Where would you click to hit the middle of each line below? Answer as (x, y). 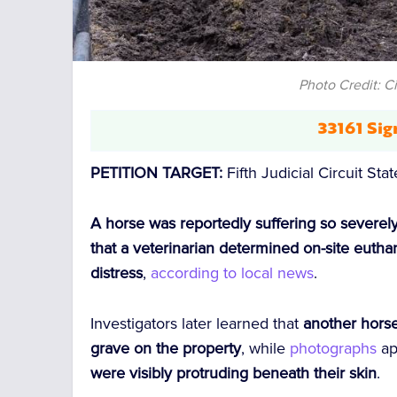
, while (266, 349)
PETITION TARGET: (159, 173)
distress (117, 273)
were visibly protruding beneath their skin (234, 374)
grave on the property (166, 349)
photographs (334, 349)
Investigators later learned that (197, 324)
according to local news (233, 273)
